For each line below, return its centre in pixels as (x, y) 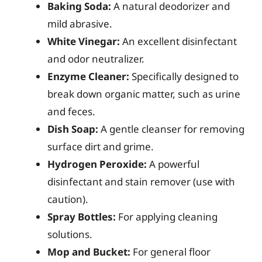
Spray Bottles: (82, 217)
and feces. (71, 111)
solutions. (70, 234)
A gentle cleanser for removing (171, 129)
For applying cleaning (167, 217)
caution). (68, 199)
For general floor (170, 252)
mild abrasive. (80, 24)
